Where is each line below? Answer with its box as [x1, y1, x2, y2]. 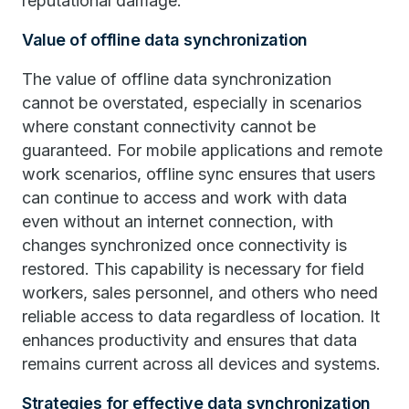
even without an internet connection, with [22, 212, 333, 231]
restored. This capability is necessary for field [22, 259, 364, 278]
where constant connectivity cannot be [22, 117, 316, 136]
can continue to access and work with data [22, 188, 347, 207]
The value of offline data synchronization [22, 69, 331, 89]
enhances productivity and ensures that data [22, 330, 357, 350]
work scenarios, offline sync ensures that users [22, 164, 375, 184]
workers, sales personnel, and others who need [22, 283, 378, 302]
